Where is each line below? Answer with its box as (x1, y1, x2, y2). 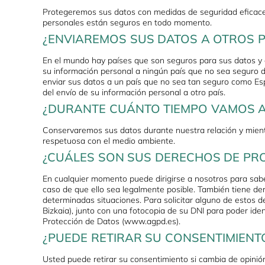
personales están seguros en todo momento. (43, 17, 212, 28)
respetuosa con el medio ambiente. (43, 135, 175, 147)
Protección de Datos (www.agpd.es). (43, 216, 180, 227)
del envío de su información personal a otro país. (43, 87, 225, 98)
